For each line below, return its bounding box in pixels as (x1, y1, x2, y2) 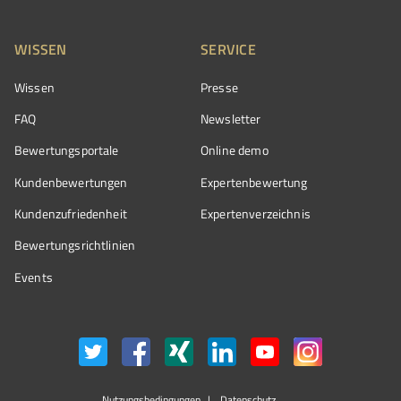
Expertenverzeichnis (200, 205, 311, 223)
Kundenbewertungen (14, 173, 128, 191)
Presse (200, 78, 238, 96)
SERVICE (200, 38, 256, 59)
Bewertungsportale (14, 141, 119, 159)
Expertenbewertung (200, 173, 308, 191)
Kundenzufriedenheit (14, 205, 127, 223)
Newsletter (200, 109, 261, 127)
